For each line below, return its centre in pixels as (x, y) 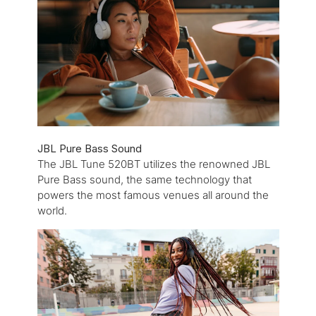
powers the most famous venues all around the (153, 195)
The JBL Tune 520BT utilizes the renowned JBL (153, 164)
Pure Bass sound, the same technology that (144, 180)
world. (52, 211)
